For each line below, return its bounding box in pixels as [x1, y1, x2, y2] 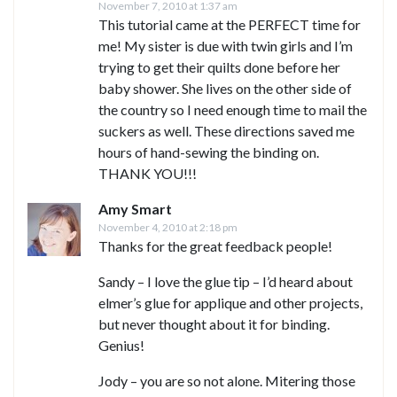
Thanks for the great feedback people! [98, 237, 332, 255]
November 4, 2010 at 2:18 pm [98, 221, 237, 235]
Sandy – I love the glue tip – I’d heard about [98, 273, 353, 291]
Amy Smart [98, 200, 172, 218]
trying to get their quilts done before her [98, 58, 340, 76]
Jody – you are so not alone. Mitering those [98, 372, 355, 390]
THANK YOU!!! [98, 165, 197, 183]
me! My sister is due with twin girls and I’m [98, 37, 353, 55]
